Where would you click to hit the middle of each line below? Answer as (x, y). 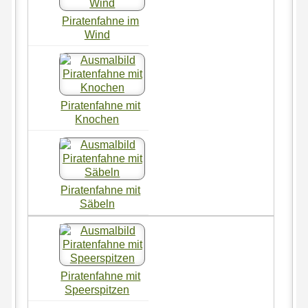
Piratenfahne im (101, 21)
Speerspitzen (97, 290)
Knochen (97, 120)
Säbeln (97, 204)
